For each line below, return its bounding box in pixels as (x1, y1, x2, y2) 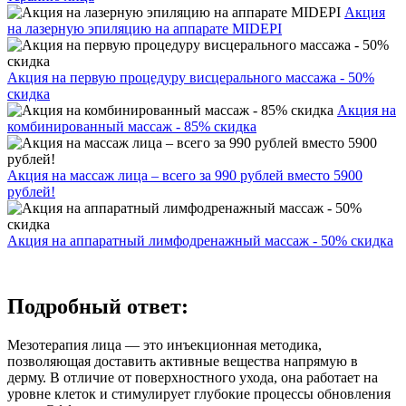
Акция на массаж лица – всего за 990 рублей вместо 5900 (7, 167, 362, 183)
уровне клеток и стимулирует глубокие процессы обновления (7, 385, 391, 401)
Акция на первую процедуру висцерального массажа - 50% (7, 69, 374, 85)
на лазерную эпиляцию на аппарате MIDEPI (7, 20, 282, 36)
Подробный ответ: (7, 294, 188, 318)
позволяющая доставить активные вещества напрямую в (7, 353, 358, 369)
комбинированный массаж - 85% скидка (7, 118, 256, 134)
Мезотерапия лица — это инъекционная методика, (7, 336, 322, 353)
